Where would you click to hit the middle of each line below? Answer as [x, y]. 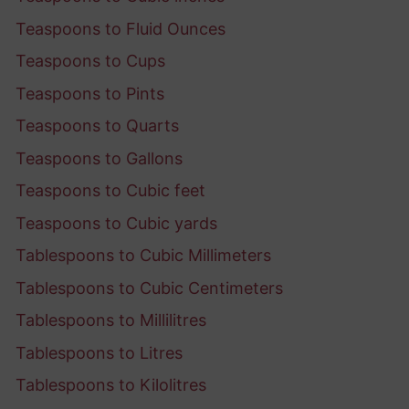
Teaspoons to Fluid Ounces [121, 28]
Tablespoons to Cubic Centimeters [149, 288]
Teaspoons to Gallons [99, 158]
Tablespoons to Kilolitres [111, 385]
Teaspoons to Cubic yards [116, 223]
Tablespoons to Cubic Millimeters [143, 256]
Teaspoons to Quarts [97, 126]
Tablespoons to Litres [99, 352]
